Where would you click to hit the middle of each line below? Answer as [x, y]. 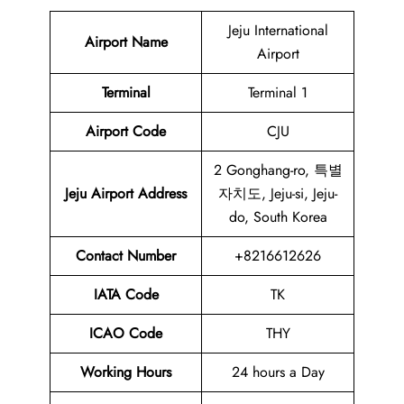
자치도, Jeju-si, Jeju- [278, 194]
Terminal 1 [278, 93]
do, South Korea [278, 217]
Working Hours [126, 372]
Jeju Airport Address [126, 194]
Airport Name [126, 42]
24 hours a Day [278, 372]
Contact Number [126, 256]
